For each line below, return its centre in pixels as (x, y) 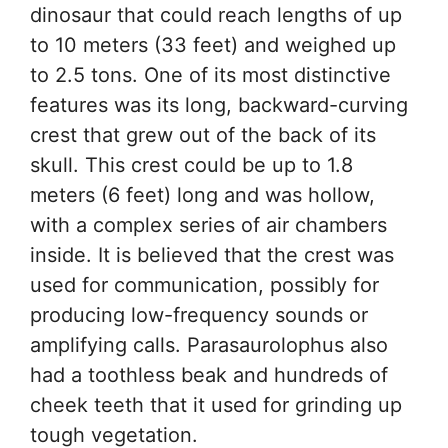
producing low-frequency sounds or (199, 315)
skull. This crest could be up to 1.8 (191, 165)
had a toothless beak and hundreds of (209, 375)
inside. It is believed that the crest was (212, 255)
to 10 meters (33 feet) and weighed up (213, 45)
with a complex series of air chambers (208, 225)
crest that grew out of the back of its (203, 135)
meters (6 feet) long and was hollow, (202, 195)
